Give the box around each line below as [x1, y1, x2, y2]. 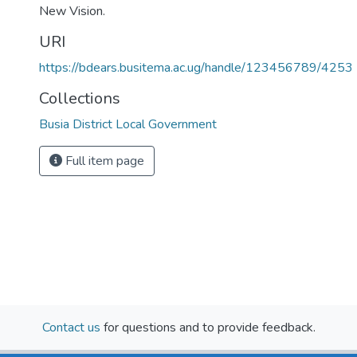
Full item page [62, 152, 144, 170]
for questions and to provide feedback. [100, 318, 316, 336]
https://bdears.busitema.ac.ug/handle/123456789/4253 [39, 59, 353, 76]
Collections [39, 88, 120, 109]
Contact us [41, 318, 100, 336]
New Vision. [39, 2, 105, 20]
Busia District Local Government [39, 116, 217, 133]
